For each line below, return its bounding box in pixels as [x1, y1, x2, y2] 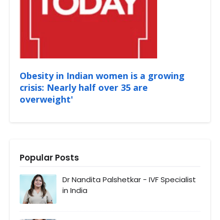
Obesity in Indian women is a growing [20, 70, 185, 82]
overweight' [20, 93, 73, 106]
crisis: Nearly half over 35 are [20, 82, 148, 94]
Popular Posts [20, 152, 79, 164]
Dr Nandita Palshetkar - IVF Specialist [62, 174, 196, 185]
